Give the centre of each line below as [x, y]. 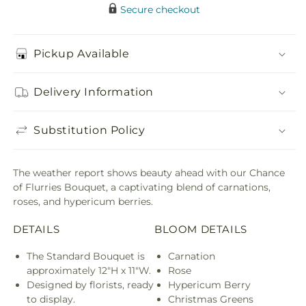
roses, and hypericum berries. [83, 201]
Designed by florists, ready [90, 284]
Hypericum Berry [209, 284]
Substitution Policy [89, 130]
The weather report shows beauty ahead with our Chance [149, 173]
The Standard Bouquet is [86, 256]
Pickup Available [82, 53]
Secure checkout [160, 10]
